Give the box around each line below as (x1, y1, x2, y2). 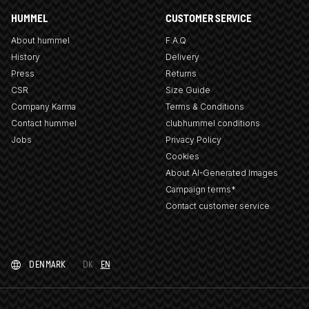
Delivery (165, 51, 199, 62)
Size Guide (165, 84, 210, 95)
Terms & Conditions (165, 101, 244, 112)
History (11, 51, 40, 62)
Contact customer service (165, 200, 270, 211)
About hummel (11, 34, 70, 46)
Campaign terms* (165, 183, 236, 195)
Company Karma (11, 101, 76, 112)
